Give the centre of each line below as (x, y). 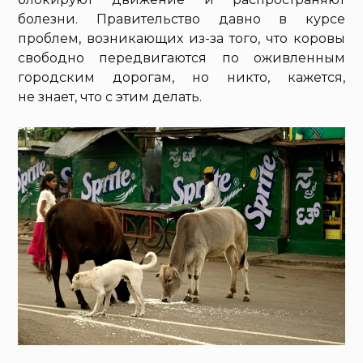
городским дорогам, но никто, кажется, (181, 77)
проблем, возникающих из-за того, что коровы (181, 38)
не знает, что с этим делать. (110, 97)
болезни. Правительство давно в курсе (181, 19)
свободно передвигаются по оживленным (181, 58)
